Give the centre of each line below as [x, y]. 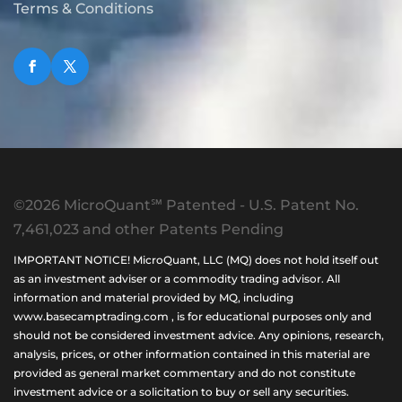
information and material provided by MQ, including [153, 297]
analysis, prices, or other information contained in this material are [192, 354]
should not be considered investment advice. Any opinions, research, [199, 335]
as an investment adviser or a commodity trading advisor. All [177, 279]
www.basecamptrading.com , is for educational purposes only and [192, 316]
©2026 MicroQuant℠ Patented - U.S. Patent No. [186, 205]
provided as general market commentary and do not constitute [184, 373]
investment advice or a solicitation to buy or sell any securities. [181, 392]
